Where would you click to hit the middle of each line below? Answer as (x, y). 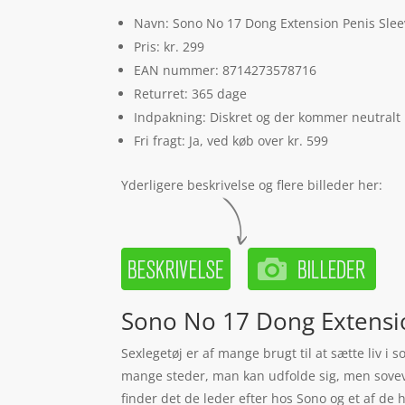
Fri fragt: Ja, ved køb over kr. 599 (231, 140)
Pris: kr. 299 (170, 46)
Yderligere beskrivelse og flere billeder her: (252, 184)
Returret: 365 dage (191, 93)
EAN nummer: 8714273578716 (226, 70)
